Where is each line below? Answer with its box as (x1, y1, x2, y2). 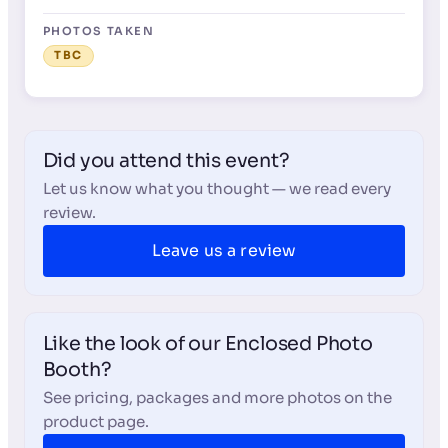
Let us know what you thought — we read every (42, 179, 391, 199)
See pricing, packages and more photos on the (42, 387, 392, 407)
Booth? (42, 356, 112, 382)
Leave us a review (151, 240, 297, 262)
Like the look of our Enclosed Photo (42, 330, 373, 356)
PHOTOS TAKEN (42, 24, 155, 39)
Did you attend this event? (42, 148, 290, 174)
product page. (42, 411, 149, 431)
